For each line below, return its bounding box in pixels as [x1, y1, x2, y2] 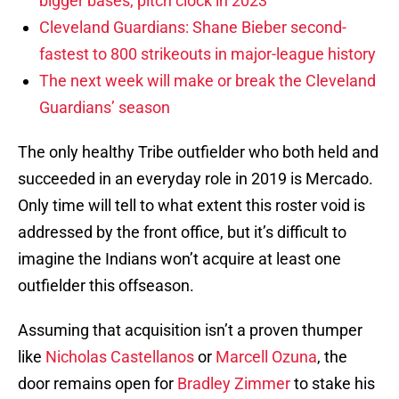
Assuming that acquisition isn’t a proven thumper [18, 321, 362, 340]
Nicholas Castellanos [45, 347, 194, 367]
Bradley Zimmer [177, 374, 290, 394]
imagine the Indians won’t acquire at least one [18, 249, 341, 269]
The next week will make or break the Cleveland [39, 71, 376, 91]
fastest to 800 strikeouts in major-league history [39, 45, 376, 64]
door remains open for [18, 374, 177, 394]
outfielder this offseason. [18, 276, 194, 296]
